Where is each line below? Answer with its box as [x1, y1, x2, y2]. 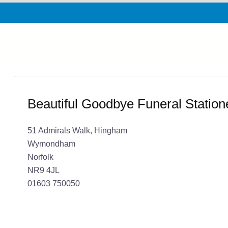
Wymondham [27, 138, 75, 148]
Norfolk [27, 152, 53, 161]
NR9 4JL [27, 165, 60, 175]
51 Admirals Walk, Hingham [27, 125, 127, 135]
